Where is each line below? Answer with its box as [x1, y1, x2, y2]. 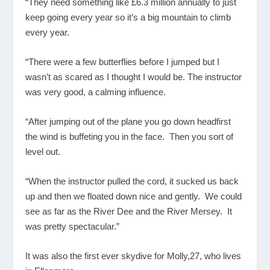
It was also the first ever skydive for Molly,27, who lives [25, 250, 242, 261]
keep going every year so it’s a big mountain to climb [25, 11, 231, 22]
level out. [25, 146, 61, 157]
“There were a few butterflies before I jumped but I [25, 56, 220, 67]
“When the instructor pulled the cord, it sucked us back [25, 175, 239, 186]
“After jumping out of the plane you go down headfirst [25, 116, 231, 127]
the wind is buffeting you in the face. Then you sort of [25, 131, 234, 142]
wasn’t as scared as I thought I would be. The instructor [25, 71, 242, 82]
